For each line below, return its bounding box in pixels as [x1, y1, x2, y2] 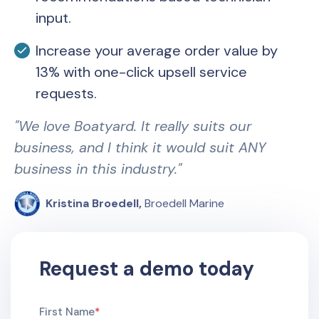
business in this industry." [14, 159, 182, 178]
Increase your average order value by [36, 41, 278, 60]
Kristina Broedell [46, 196, 139, 211]
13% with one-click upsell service [36, 63, 247, 81]
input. [36, 9, 71, 27]
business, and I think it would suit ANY [14, 138, 266, 157]
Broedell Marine [145, 196, 224, 211]
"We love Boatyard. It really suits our [14, 117, 251, 135]
